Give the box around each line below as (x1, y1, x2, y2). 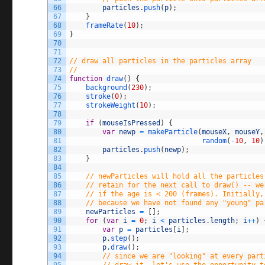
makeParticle (148, 127, 198, 136)
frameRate (86, 21, 124, 30)
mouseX (202, 127, 227, 136)
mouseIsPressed (102, 118, 161, 127)
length (210, 216, 235, 225)
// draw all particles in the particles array (69, 56, 252, 65)
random (202, 136, 227, 145)
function (69, 74, 103, 83)
